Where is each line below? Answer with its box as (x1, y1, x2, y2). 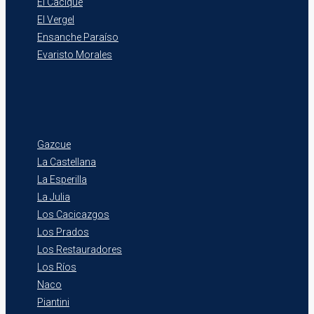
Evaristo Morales (37, 48, 112, 60)
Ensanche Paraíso (37, 31, 118, 43)
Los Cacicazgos (37, 208, 109, 220)
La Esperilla (37, 173, 87, 185)
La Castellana (37, 156, 96, 168)
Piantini (37, 296, 69, 308)
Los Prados (37, 226, 89, 238)
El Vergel (37, 13, 74, 25)
